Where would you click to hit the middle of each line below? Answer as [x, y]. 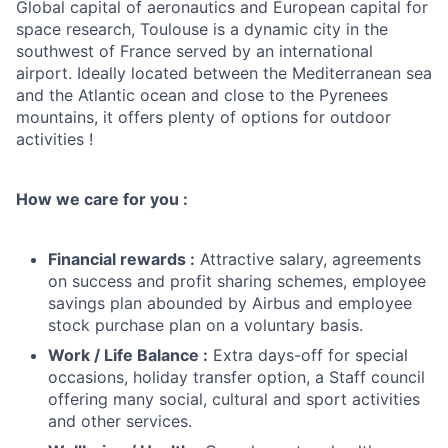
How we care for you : [102, 199]
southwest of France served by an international [194, 51]
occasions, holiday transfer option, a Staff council [236, 377]
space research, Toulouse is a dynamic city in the [202, 29]
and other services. [120, 421]
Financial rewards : [121, 259]
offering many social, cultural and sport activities [234, 399]
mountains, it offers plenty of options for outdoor [203, 117]
